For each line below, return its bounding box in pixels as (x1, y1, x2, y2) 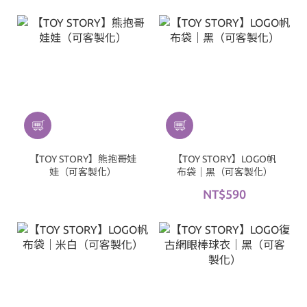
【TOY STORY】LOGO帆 (173, 153, 276, 165)
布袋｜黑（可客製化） (176, 167, 273, 178)
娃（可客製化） (49, 167, 116, 178)
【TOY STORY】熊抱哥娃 (29, 153, 136, 165)
